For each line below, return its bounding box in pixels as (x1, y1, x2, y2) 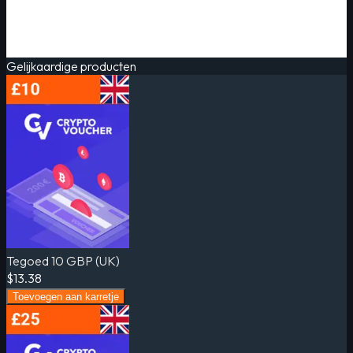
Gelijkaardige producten (6, 58, 136, 74)
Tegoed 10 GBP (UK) (6, 252, 120, 269)
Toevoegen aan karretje (13, 290, 119, 303)
